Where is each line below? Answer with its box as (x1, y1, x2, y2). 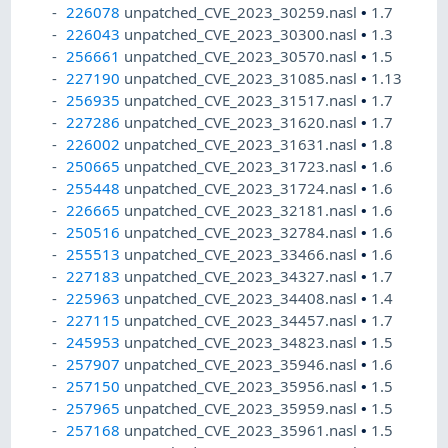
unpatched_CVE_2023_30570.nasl (124, 46, 362, 67)
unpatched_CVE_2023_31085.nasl (124, 68, 362, 89)
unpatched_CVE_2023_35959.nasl (124, 398, 362, 419)
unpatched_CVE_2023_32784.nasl (124, 222, 362, 243)
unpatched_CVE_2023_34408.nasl (124, 288, 362, 309)
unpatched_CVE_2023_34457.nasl (124, 310, 362, 331)
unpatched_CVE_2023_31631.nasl (124, 134, 362, 155)
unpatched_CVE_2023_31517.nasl (124, 90, 362, 111)
